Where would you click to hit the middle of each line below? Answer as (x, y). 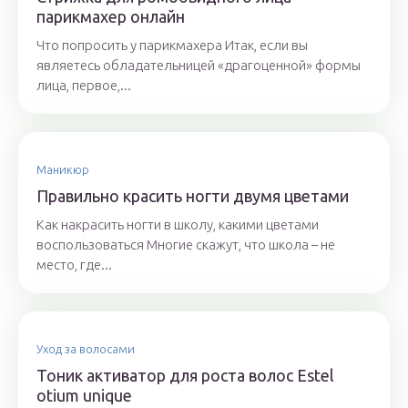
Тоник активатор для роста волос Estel (185, 376)
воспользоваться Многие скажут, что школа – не (186, 245)
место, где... (74, 265)
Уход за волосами (86, 349)
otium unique (84, 396)
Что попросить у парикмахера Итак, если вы (172, 46)
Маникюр (63, 170)
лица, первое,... (84, 86)
